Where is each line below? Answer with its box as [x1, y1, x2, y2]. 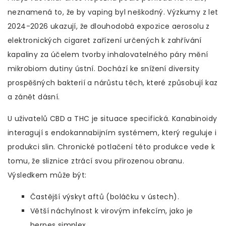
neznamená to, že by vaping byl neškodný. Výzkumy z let [8, 7, 218, 18]
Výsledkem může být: [8, 170, 87, 181]
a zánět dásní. [8, 92, 60, 102]
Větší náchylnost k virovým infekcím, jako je [30, 206, 193, 216]
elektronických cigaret [8, 35, 91, 46]
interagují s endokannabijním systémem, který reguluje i [8, 128, 216, 138]
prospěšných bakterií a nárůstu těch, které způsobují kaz [8, 78, 218, 88]
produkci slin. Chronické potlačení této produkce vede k [8, 142, 215, 152]
